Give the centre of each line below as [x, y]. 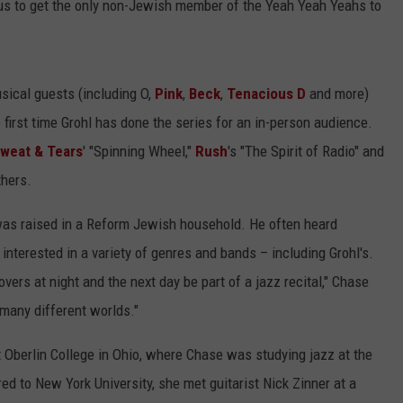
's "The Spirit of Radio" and [306, 152]
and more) [337, 94]
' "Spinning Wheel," [139, 152]
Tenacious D [266, 94]
